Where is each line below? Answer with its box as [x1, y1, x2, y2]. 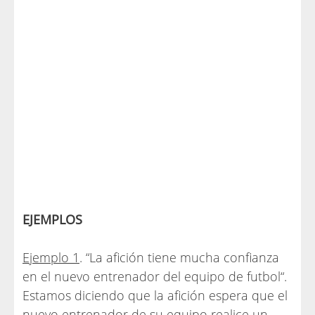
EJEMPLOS [22, 211, 82, 228]
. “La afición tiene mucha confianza [79, 249, 279, 266]
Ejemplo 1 [22, 249, 79, 266]
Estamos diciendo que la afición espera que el [22, 287, 288, 304]
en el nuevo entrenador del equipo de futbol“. [22, 268, 287, 285]
